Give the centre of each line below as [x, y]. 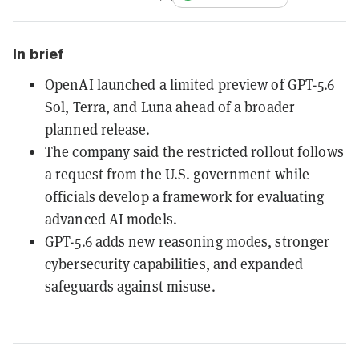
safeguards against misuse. [130, 286]
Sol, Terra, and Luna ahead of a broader [170, 107]
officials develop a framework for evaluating [185, 196]
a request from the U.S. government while [177, 174]
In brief [38, 54]
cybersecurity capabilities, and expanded [174, 264]
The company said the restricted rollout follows [194, 151]
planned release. [98, 129]
